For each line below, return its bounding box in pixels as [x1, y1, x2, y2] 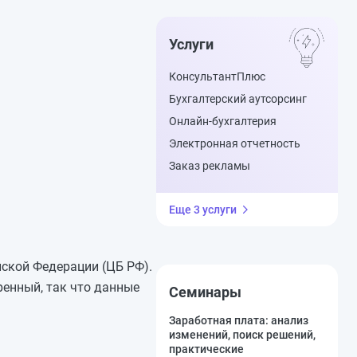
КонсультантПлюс [169, 70, 265, 83]
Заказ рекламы [169, 159, 250, 172]
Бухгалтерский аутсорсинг [169, 92, 307, 105]
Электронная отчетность [169, 137, 300, 150]
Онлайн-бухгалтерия [169, 115, 277, 127]
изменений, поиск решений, [169, 328, 316, 341]
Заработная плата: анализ [169, 314, 308, 327]
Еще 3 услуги [169, 203, 237, 216]
